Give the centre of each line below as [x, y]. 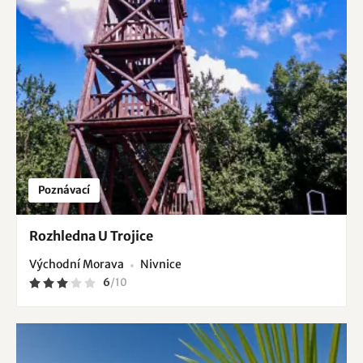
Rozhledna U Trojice [91, 236]
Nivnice [161, 265]
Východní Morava [77, 265]
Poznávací [64, 190]
